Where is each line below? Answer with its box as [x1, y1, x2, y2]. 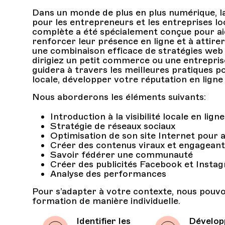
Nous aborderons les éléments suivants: [32, 91, 206, 102]
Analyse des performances [50, 168, 167, 179]
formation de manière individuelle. [32, 195, 181, 206]
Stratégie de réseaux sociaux [50, 121, 176, 132]
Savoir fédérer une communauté [50, 149, 193, 160]
